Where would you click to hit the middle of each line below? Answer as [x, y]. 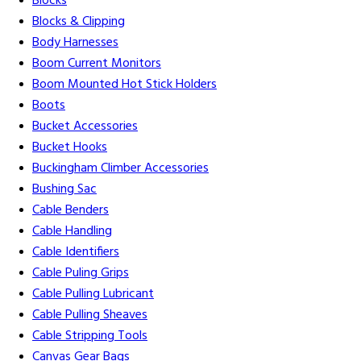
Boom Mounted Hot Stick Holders [124, 85]
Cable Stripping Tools [90, 336]
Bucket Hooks [70, 148]
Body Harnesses [75, 43]
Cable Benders [71, 211]
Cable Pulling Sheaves [90, 315]
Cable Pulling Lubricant [93, 295]
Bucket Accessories [85, 127]
